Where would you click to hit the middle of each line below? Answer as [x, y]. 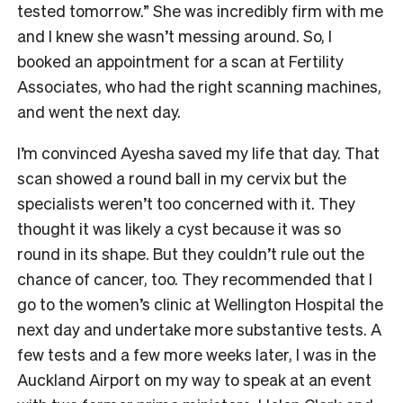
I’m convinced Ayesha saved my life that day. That [198, 153]
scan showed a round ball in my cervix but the [182, 178]
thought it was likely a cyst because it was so [179, 228]
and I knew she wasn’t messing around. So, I [175, 36]
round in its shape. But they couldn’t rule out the [191, 254]
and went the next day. [99, 112]
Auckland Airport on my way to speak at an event [194, 380]
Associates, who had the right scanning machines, [199, 86]
